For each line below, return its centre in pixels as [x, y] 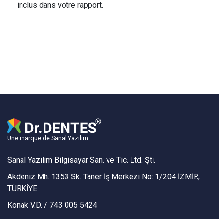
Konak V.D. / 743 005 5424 [52, 205]
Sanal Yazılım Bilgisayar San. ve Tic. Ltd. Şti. [81, 160]
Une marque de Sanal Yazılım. [48, 138]
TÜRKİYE [22, 188]
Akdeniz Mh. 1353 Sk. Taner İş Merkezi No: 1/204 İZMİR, [104, 177]
